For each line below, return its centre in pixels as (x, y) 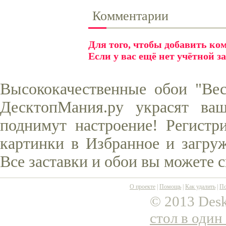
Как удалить (200, 187)
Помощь (170, 187)
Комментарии (130, 16)
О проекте (143, 187)
